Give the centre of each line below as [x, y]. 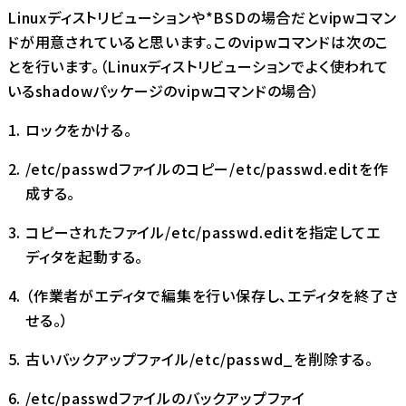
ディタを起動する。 [85, 257]
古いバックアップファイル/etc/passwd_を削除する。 [199, 359]
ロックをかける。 [79, 130]
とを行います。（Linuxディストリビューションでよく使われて [198, 67]
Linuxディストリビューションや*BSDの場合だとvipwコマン [202, 18]
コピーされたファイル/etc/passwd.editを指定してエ [203, 232]
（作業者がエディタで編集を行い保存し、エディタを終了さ [212, 296]
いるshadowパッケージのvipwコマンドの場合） [164, 91]
